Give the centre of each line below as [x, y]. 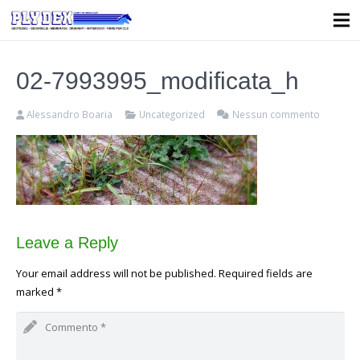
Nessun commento [276, 114]
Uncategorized [172, 114]
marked [36, 292]
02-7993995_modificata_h [157, 81]
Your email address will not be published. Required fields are [164, 274]
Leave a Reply [67, 243]
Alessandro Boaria [70, 114]
